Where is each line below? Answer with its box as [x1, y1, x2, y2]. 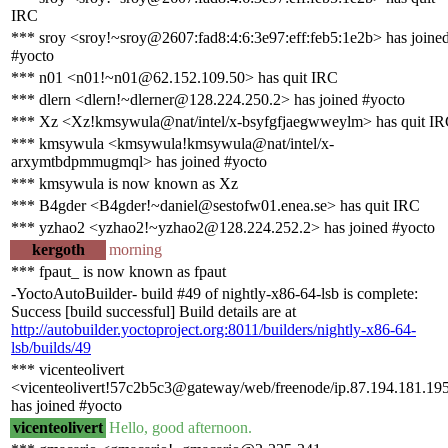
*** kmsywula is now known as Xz [11, 174, 238, 192]
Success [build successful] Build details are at [11, 302, 296, 320]
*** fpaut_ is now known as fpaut [11, 262, 226, 280]
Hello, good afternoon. [109, 418, 252, 436]
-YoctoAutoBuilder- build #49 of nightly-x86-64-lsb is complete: [11, 284, 418, 302]
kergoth [31, 240, 85, 258]
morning [109, 240, 162, 258]
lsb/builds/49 [11, 338, 91, 356]
